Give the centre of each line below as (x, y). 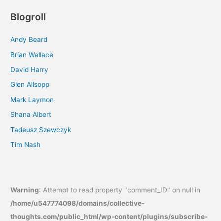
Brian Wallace (32, 55)
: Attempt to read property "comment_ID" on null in (120, 190)
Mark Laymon (32, 99)
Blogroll (28, 17)
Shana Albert (31, 115)
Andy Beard (29, 40)
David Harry (30, 69)
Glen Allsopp (30, 85)
